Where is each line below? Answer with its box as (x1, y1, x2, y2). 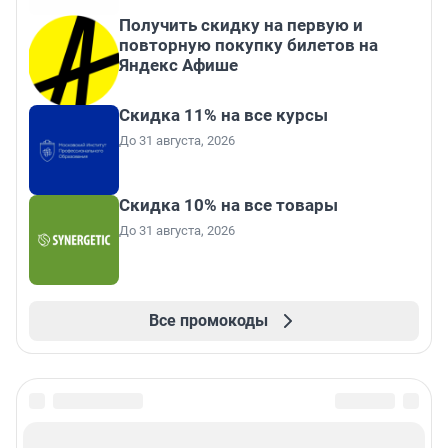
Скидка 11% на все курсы (119, 105, 328, 126)
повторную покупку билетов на (119, 35, 378, 56)
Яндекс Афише (119, 55, 238, 76)
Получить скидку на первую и (119, 15, 363, 36)
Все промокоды (148, 311, 268, 331)
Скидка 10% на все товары (119, 195, 338, 216)
